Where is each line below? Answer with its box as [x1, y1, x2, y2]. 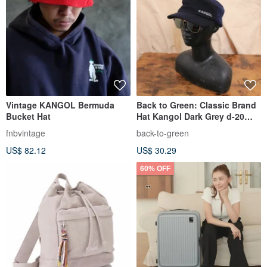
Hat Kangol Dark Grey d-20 [136, 110, 244, 122]
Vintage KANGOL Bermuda [6, 99, 114, 111]
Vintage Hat [136, 122, 184, 133]
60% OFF [140, 164, 170, 173]
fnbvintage [6, 126, 45, 139]
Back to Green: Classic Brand [136, 99, 256, 111]
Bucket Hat [6, 110, 51, 122]
